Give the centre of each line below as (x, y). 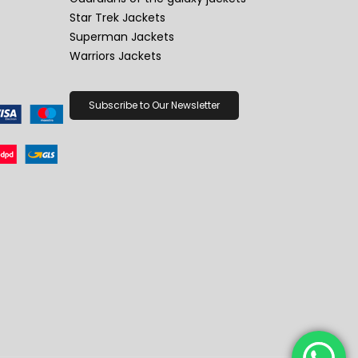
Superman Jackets (121, 37)
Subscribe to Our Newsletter (154, 105)
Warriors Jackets (115, 56)
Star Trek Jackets (117, 18)
